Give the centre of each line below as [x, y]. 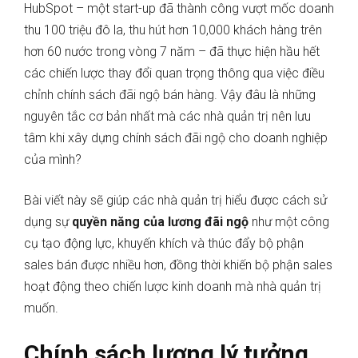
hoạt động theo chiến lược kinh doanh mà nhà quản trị [173, 287]
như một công [289, 222]
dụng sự [48, 222]
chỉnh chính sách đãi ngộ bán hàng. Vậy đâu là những [170, 95]
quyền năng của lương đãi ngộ [160, 222]
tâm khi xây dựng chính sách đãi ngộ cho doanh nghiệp [176, 138]
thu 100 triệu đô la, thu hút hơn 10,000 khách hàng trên [173, 30]
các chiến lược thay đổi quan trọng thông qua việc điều [174, 74]
